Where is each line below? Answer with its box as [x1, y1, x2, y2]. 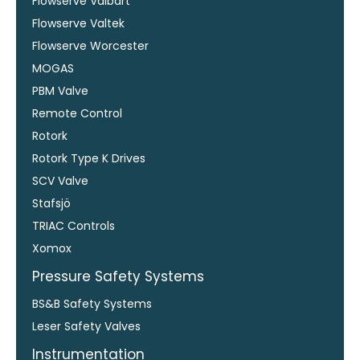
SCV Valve [32, 172, 88, 189]
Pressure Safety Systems [32, 266, 204, 286]
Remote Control [32, 104, 122, 121]
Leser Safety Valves [32, 317, 141, 334]
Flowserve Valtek [32, 14, 125, 31]
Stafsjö [32, 194, 71, 211]
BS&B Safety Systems [32, 295, 152, 312]
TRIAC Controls [32, 217, 115, 234]
